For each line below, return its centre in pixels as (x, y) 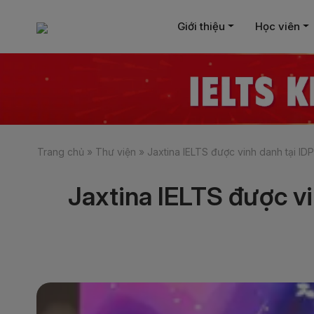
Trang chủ (61, 151)
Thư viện (116, 151)
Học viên (277, 26)
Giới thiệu (201, 26)
